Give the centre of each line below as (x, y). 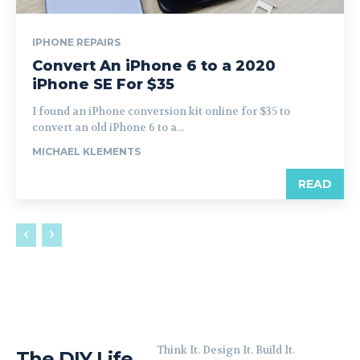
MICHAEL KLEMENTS (86, 151)
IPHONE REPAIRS (76, 42)
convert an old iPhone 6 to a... (108, 127)
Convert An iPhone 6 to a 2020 (154, 66)
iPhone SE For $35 (103, 84)
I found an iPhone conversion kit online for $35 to (161, 111)
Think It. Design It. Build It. (225, 350)
